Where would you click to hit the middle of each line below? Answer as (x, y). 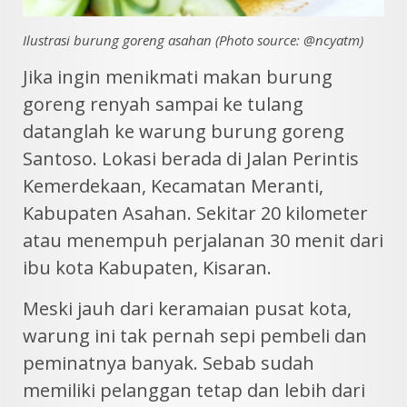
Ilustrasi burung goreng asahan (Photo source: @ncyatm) (193, 40)
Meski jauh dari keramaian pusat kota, (187, 308)
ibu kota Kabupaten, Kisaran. (147, 268)
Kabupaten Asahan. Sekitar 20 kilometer (195, 213)
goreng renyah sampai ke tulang (163, 104)
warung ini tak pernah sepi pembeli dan (195, 336)
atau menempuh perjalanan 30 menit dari (203, 240)
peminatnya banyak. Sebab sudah (169, 363)
